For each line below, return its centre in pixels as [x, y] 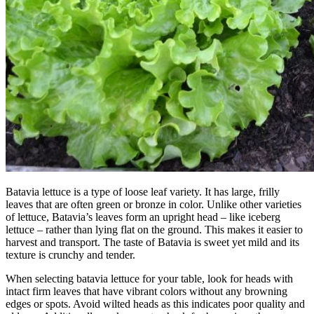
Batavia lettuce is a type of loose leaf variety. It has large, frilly [143, 191]
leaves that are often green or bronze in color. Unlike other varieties [153, 204]
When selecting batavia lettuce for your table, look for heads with [149, 278]
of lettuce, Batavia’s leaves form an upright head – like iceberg [143, 217]
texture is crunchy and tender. [70, 254]
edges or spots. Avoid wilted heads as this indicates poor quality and [155, 303]
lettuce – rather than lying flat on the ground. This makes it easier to [154, 229]
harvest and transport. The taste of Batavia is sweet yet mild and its [152, 242]
